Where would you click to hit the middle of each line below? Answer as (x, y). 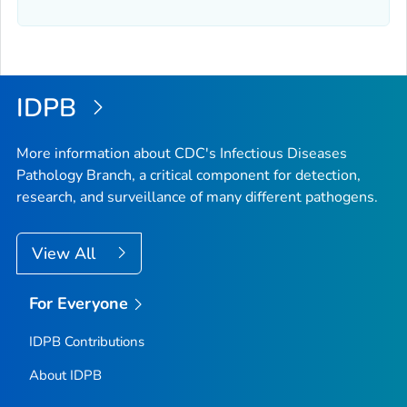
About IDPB (65, 376)
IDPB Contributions (86, 342)
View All (66, 253)
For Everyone (79, 303)
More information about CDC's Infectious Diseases (182, 153)
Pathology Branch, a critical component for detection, (189, 175)
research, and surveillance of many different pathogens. (197, 197)
